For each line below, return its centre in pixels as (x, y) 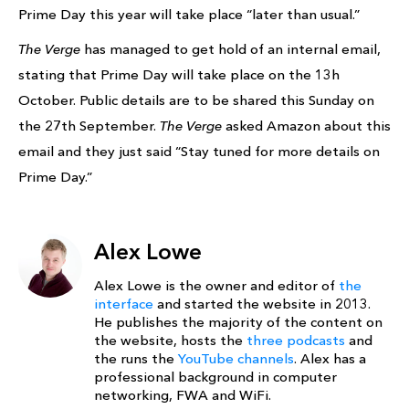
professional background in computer (215, 376)
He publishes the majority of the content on (238, 321)
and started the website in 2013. (262, 303)
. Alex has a (330, 358)
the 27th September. (89, 125)
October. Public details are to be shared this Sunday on (196, 100)
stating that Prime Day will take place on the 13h (179, 74)
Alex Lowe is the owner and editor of (216, 285)
